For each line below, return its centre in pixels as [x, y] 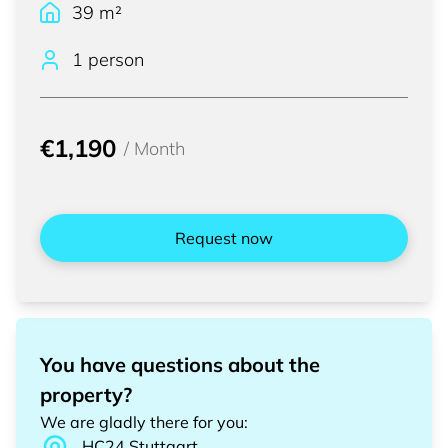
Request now [223, 238]
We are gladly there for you [142, 422]
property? [86, 394]
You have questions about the [180, 364]
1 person [108, 59]
